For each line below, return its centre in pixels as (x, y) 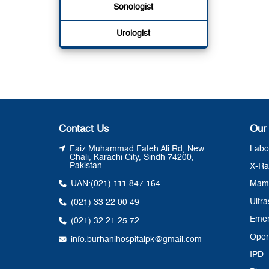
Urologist (134, 33)
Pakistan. (87, 165)
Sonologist (134, 7)
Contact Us (84, 129)
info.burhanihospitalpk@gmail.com (136, 239)
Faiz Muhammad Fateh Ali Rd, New (137, 149)
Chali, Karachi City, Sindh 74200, (131, 157)
